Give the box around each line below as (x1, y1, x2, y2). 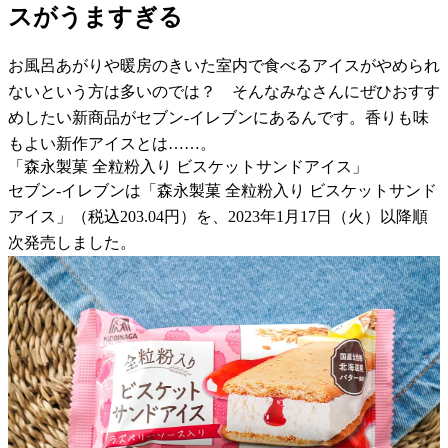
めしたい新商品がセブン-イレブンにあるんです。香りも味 (8, 108, 429, 126)
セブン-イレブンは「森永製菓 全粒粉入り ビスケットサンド (8, 181, 437, 199)
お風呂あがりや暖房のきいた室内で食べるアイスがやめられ (8, 56, 440, 74)
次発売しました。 (8, 233, 136, 251)
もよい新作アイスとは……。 (8, 134, 216, 152)
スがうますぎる (8, 3, 183, 30)
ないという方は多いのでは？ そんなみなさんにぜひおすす (8, 82, 440, 100)
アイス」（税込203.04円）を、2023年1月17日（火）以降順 (8, 207, 428, 225)
